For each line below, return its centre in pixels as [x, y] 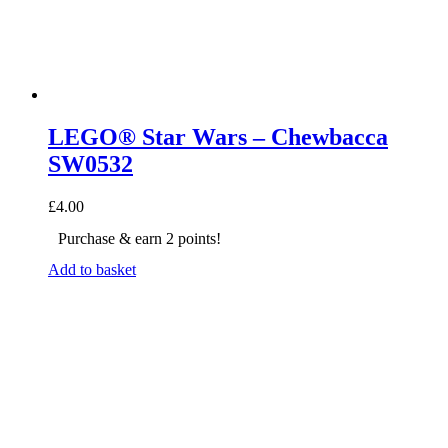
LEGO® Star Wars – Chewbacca [218, 137]
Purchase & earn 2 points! [139, 239]
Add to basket [92, 270]
